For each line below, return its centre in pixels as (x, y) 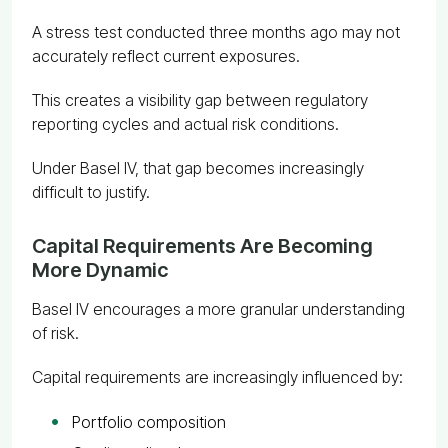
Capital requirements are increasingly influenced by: (217, 376)
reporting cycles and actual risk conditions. (185, 123)
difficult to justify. (91, 191)
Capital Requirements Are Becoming (202, 245)
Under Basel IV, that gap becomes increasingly (198, 167)
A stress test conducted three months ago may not (216, 31)
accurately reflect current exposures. (166, 55)
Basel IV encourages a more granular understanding (218, 308)
